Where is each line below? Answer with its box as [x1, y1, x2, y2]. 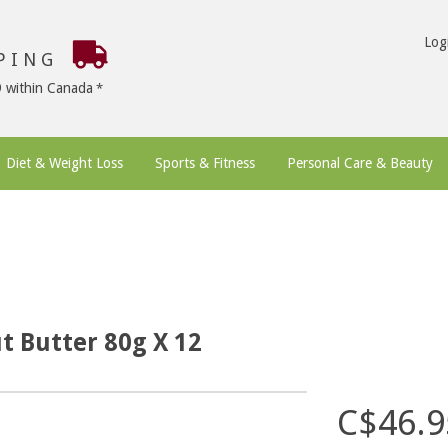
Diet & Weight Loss [6, 155, 123, 171]
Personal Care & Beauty [287, 155, 433, 171]
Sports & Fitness [155, 155, 255, 171]
